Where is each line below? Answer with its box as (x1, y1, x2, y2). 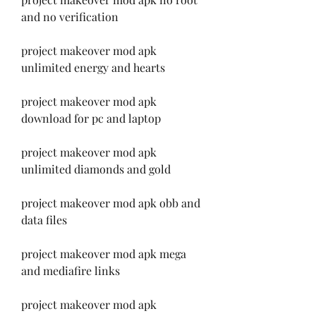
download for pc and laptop (21, 110, 161, 126)
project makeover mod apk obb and (21, 195, 200, 210)
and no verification (21, 8, 119, 24)
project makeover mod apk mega (21, 245, 186, 261)
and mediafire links (21, 262, 120, 278)
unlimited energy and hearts (21, 59, 165, 75)
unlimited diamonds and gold (21, 161, 171, 176)
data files (21, 212, 67, 227)
